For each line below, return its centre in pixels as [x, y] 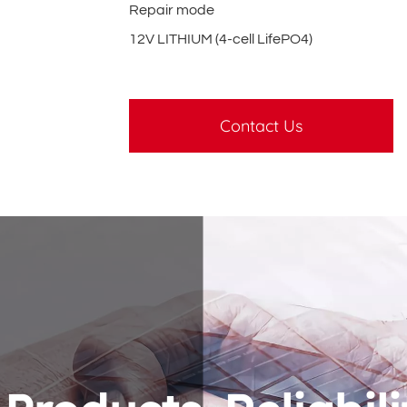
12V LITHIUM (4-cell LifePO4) [221, 39]
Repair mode [172, 10]
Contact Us [262, 125]
